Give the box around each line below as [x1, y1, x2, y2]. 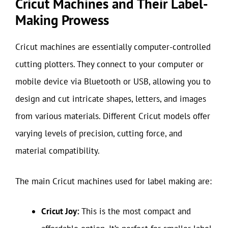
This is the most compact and [79, 206, 191, 217]
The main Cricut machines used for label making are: [15, 175, 212, 187]
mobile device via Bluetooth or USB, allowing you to [15, 76, 211, 87]
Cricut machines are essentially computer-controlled [15, 41, 211, 52]
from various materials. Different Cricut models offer [15, 110, 210, 122]
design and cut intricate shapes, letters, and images [15, 93, 206, 104]
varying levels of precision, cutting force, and [15, 128, 182, 139]
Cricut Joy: [41, 206, 79, 217]
